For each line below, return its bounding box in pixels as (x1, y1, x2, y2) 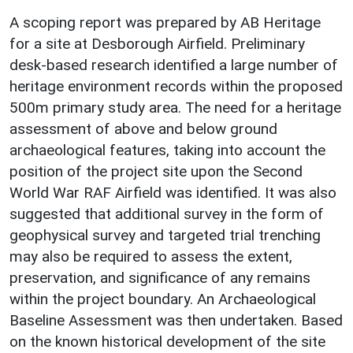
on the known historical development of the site (9, 332, 325, 351)
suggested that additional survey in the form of (9, 204, 324, 223)
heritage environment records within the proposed (9, 76, 343, 95)
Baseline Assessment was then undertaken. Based (9, 310, 343, 329)
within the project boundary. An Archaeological (9, 289, 316, 308)
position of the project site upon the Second (9, 162, 303, 180)
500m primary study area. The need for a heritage (9, 98, 341, 117)
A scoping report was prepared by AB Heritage (9, 13, 321, 32)
